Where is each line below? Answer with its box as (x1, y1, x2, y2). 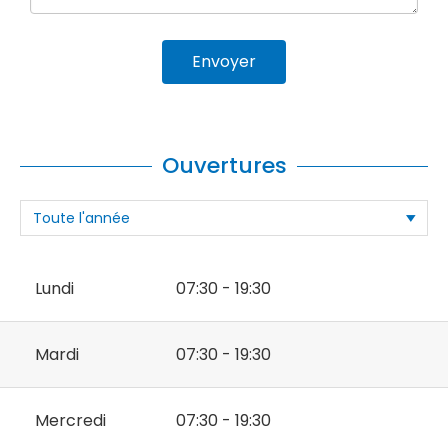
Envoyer (192, 50, 256, 74)
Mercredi (35, 409, 106, 433)
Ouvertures (161, 150, 287, 182)
